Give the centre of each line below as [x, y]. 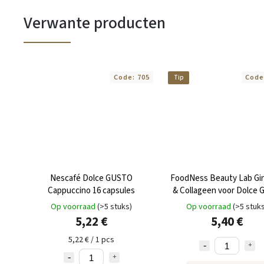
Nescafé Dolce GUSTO [91, 179]
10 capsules [227, 203]
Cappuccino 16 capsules [91, 191]
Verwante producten [95, 23]
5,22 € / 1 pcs [91, 240]
